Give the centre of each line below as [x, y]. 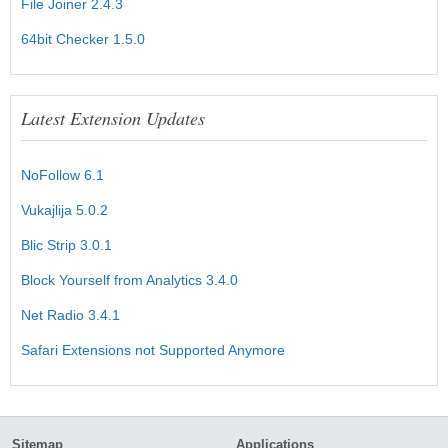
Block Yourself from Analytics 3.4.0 [129, 279]
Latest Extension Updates [113, 117]
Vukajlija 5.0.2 [64, 209]
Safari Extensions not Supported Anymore [153, 349]
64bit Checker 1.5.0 [83, 38]
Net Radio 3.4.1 [70, 314]
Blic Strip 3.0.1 [66, 244]
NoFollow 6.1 [62, 174]
